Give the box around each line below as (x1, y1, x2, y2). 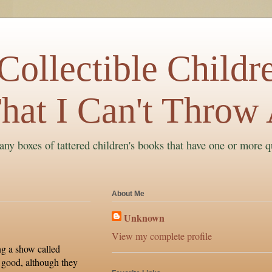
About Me (112, 189, 144, 199)
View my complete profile (112, 229, 212, 243)
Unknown (124, 211, 165, 225)
